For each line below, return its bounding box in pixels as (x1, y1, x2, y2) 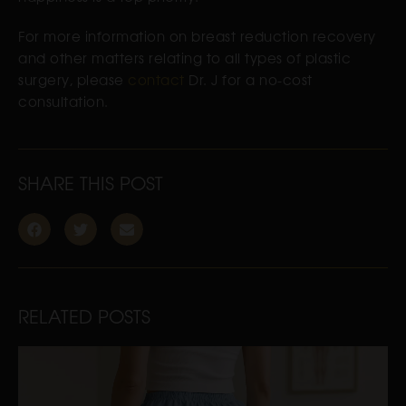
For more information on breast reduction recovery (18, 26, 376, 46)
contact (128, 70, 185, 90)
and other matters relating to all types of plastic (18, 48, 351, 68)
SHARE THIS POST (18, 169, 163, 197)
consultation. (18, 92, 109, 111)
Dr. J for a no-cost (184, 70, 313, 90)
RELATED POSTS (18, 303, 150, 330)
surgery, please (18, 70, 128, 90)
